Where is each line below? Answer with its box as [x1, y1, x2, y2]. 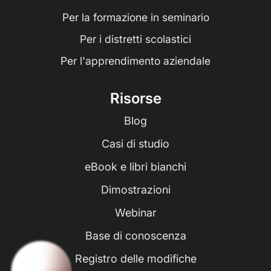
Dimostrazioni [100, 183, 171, 197]
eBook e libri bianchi [85, 160, 186, 174]
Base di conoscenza [85, 229, 186, 243]
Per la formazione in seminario [62, 11, 209, 24]
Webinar [114, 206, 157, 220]
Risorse [109, 90, 162, 108]
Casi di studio [102, 137, 169, 151]
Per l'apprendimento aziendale [60, 54, 211, 68]
